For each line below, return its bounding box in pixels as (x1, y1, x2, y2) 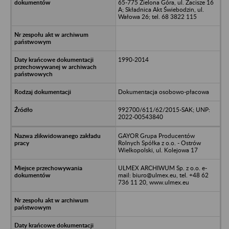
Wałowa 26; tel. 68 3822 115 (118, 12, 197, 20)
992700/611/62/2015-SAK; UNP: (118, 105, 210, 113)
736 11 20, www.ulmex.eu (118, 178, 189, 186)
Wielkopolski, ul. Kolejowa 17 (118, 146, 198, 154)
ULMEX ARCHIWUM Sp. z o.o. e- (118, 164, 207, 172)
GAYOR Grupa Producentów (118, 131, 195, 140)
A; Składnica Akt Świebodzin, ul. (118, 5, 204, 13)
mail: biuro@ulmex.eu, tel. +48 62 (118, 171, 209, 179)
